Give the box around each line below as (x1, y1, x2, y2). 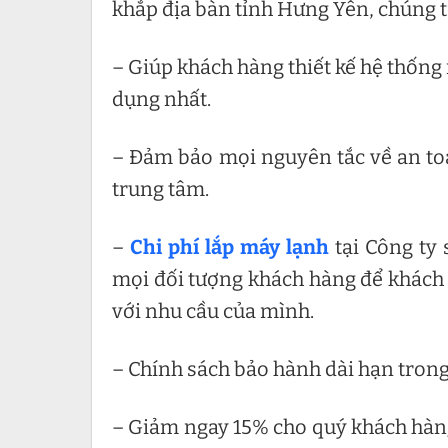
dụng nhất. (112, 87, 211, 112)
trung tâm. (112, 177, 209, 202)
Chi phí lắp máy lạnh (130, 235, 329, 260)
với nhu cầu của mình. (112, 299, 314, 324)
